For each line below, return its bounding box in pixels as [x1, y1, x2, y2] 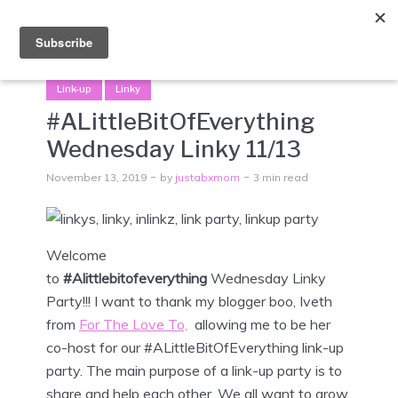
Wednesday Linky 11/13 [46, 134, 301, 163]
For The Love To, [79, 314, 187, 333]
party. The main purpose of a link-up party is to [46, 361, 342, 379]
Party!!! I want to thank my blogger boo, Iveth [46, 291, 332, 310]
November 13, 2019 [46, 170, 147, 184]
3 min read [253, 170, 308, 184]
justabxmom [175, 170, 240, 184]
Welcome [46, 245, 107, 264]
